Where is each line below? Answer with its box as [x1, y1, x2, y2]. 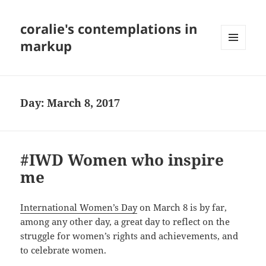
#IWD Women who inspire [20, 149, 224, 171]
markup [20, 37, 72, 55]
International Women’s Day [20, 201, 138, 214]
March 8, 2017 [47, 96, 121, 110]
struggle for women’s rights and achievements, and [20, 230, 239, 242]
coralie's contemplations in [20, 20, 198, 38]
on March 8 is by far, [137, 201, 227, 214]
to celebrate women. [20, 244, 107, 256]
